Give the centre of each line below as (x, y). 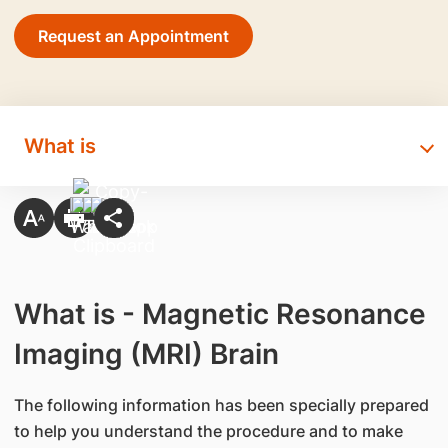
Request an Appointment (133, 36)
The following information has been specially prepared (221, 405)
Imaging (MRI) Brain (146, 354)
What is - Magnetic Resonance (219, 314)
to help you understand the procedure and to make (208, 431)
